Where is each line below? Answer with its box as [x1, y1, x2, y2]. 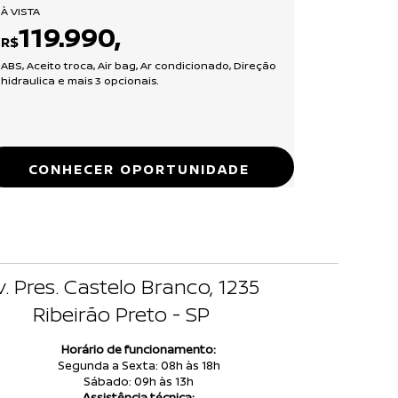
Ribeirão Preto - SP [33, 299, 210, 328]
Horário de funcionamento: [61, 340, 216, 357]
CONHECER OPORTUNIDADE [28, 159, 250, 179]
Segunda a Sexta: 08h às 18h [57, 356, 220, 373]
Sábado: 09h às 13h [84, 372, 194, 389]
